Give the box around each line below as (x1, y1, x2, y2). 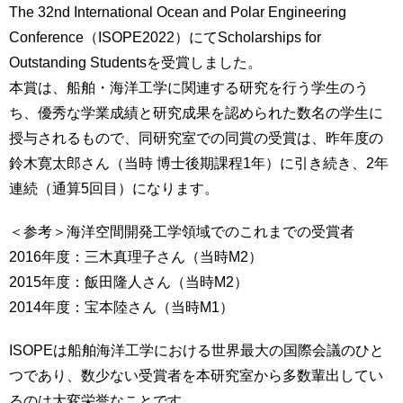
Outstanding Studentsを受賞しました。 (9, 54, 262, 70)
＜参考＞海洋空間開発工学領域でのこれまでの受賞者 (9, 223, 354, 239)
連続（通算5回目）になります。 (9, 180, 219, 196)
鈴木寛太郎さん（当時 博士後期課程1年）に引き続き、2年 (9, 155, 389, 171)
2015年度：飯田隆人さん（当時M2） (9, 273, 248, 290)
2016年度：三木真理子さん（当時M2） (9, 248, 263, 264)
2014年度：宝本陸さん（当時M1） (9, 299, 234, 315)
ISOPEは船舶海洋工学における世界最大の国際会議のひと (9, 342, 384, 358)
